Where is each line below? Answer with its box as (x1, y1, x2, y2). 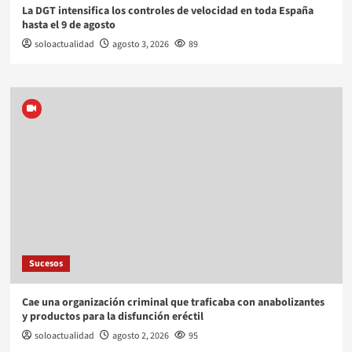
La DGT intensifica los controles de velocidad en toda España (21, 2, 313, 19)
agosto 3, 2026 (112, 37, 169, 51)
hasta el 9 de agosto (21, 16, 115, 33)
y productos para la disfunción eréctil (21, 308, 203, 324)
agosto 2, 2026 (112, 328, 169, 343)
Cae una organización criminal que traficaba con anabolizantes (21, 294, 324, 310)
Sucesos (28, 256, 63, 270)
